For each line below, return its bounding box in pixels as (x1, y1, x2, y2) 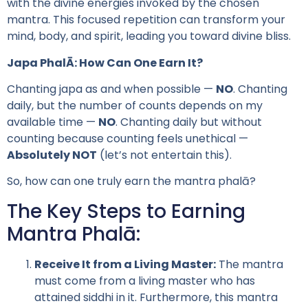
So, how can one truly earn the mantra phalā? (7, 173, 256, 190)
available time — (7, 113, 98, 130)
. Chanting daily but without (115, 113, 262, 130)
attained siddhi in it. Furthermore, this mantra (34, 289, 278, 305)
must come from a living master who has (34, 272, 255, 289)
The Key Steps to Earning (7, 197, 245, 225)
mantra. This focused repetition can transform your (7, 12, 285, 28)
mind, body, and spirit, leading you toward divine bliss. (7, 28, 291, 45)
